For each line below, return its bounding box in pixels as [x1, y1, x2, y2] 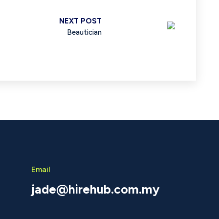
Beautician [67, 27, 102, 37]
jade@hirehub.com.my [31, 181, 159, 197]
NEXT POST [59, 16, 102, 25]
